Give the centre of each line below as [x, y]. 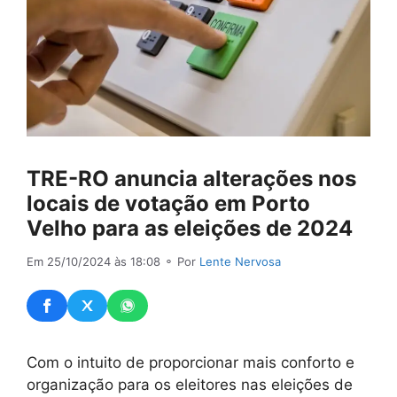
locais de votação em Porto [168, 204]
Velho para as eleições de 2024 [190, 229]
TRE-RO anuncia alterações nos [191, 179]
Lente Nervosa [240, 262]
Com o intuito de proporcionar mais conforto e [191, 362]
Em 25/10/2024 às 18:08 [93, 262]
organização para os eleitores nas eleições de [190, 384]
